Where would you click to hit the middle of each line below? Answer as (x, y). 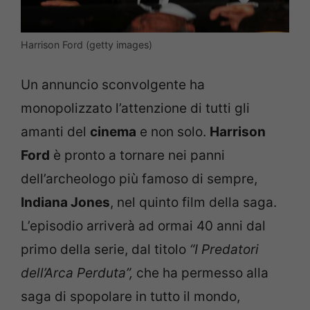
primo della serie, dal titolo (105, 249)
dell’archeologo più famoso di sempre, (139, 179)
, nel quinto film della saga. (193, 202)
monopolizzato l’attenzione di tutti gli (135, 108)
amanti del (55, 131)
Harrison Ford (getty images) (86, 45)
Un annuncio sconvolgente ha (113, 84)
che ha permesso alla (201, 273)
